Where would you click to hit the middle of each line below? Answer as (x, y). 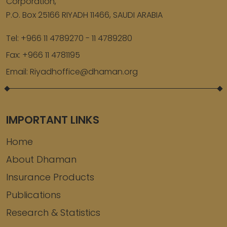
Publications (33, 195)
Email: (18, 72)
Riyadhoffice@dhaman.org (84, 72)
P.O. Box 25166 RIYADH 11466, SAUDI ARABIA (84, 15)
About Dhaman (41, 160)
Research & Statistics (53, 213)
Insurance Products (50, 177)
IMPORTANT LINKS (53, 120)
